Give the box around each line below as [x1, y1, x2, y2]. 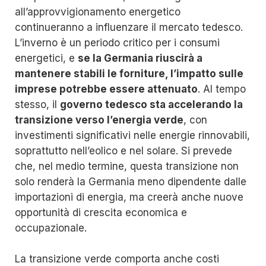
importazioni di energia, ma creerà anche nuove [15, 191, 243, 204]
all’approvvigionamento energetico [15, 6, 180, 18]
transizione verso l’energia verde [15, 114, 183, 126]
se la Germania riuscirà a [78, 52, 202, 65]
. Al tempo [198, 83, 246, 96]
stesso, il [15, 99, 60, 111]
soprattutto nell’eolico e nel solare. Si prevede [15, 145, 232, 157]
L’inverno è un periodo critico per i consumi [15, 37, 220, 49]
